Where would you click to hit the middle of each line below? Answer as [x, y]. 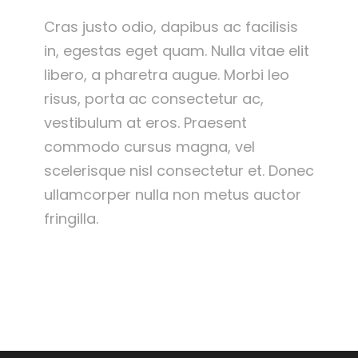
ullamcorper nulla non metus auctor [173, 195]
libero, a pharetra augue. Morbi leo [167, 75]
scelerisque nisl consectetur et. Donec [179, 171]
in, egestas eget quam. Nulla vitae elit [177, 51]
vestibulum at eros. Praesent [145, 123]
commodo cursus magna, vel [149, 147]
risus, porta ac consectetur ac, [154, 99]
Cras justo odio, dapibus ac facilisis [171, 27]
